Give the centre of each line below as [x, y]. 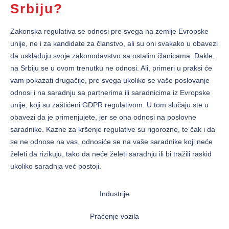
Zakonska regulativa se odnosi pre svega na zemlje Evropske [109, 31]
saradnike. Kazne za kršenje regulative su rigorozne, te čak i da [113, 130]
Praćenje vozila [114, 216]
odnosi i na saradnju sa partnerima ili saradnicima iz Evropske [110, 93]
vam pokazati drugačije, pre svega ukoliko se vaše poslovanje [110, 81]
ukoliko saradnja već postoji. [56, 166]
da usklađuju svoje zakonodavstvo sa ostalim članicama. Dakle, [112, 56]
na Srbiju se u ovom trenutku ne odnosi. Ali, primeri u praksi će [111, 68]
